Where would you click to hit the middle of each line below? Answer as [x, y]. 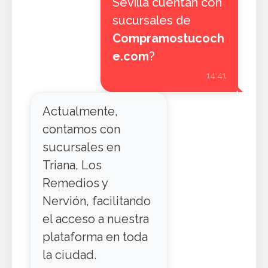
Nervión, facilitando [97, 201]
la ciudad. [69, 255]
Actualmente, [80, 111]
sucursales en [81, 147]
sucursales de [151, 20]
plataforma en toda [95, 237]
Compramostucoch [168, 38]
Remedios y [75, 183]
